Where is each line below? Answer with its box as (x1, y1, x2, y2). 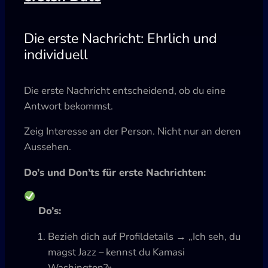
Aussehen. (24, 140, 71, 154)
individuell (24, 45, 88, 65)
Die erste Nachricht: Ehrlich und (24, 29, 217, 48)
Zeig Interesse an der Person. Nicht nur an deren (24, 124, 241, 139)
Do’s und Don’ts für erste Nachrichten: (24, 166, 206, 180)
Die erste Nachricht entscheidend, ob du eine (24, 83, 226, 98)
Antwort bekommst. (24, 99, 113, 113)
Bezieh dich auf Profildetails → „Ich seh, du (48, 229, 240, 243)
